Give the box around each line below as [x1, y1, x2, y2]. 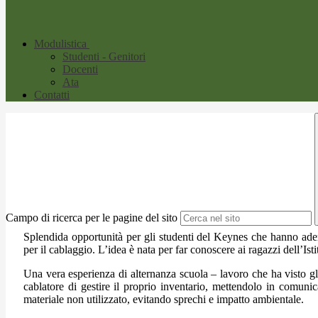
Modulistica [34, 38, 87, 50]
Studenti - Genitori [62, 50, 146, 63]
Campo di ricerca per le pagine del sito [6, 212, 177, 224]
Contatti [34, 89, 70, 102]
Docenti [62, 63, 98, 76]
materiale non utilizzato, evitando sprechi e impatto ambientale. [23, 292, 304, 305]
